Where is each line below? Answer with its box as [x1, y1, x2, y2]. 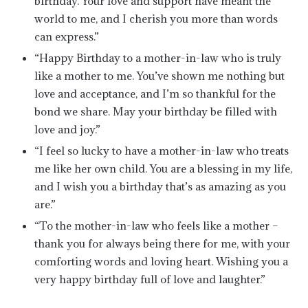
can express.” [34, 30, 99, 43]
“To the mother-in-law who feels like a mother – [34, 219, 278, 232]
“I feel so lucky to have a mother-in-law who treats [34, 144, 289, 157]
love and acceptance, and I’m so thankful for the [34, 87, 276, 100]
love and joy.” [34, 122, 100, 136]
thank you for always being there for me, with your [34, 236, 290, 250]
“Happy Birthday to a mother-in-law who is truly [34, 51, 281, 65]
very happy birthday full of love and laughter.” [34, 272, 265, 286]
